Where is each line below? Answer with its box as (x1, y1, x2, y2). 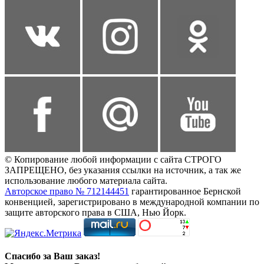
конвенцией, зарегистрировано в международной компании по (5, 196, 259, 207)
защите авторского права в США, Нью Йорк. (5, 207, 186, 217)
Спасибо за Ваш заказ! (5, 251, 100, 262)
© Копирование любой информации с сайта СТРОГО (5, 154, 222, 164)
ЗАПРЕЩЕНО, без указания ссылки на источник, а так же (5, 164, 241, 175)
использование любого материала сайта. (5, 175, 167, 186)
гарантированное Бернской (129, 186, 241, 196)
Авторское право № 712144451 (5, 186, 129, 196)
